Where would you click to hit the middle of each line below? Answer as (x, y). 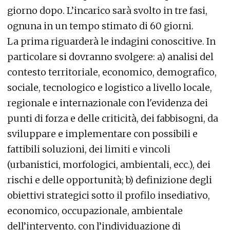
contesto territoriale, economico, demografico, (112, 72)
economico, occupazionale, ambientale (95, 211)
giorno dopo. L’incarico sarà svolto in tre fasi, (107, 11)
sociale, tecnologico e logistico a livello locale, (110, 88)
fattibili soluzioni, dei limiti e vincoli (89, 149)
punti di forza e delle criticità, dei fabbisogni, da (113, 118)
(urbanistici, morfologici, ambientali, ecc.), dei (109, 165)
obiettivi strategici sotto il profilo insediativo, (109, 195)
